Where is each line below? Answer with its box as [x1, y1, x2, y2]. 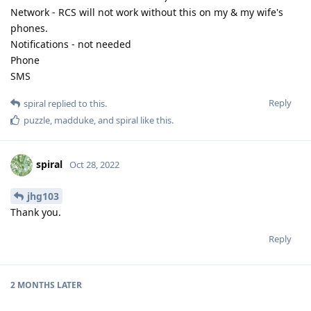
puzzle [24, 114, 50, 127]
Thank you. [10, 205, 61, 219]
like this [138, 114, 171, 127]
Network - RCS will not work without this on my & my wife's [10, 6, 283, 19]
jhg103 [27, 190, 59, 203]
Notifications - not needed [10, 37, 131, 51]
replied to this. [46, 97, 107, 110]
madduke [54, 114, 94, 127]
